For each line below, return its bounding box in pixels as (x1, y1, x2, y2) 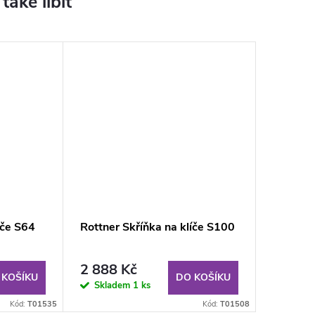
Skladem (94, 279, 133, 292)
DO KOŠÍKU (176, 270, 231, 284)
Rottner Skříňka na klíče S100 (80, 219, 235, 235)
